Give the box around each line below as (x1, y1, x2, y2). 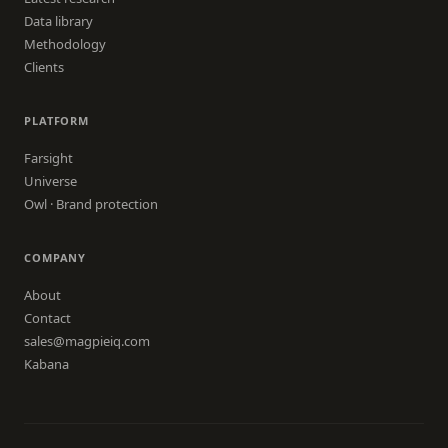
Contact (24, 309, 71, 327)
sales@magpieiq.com (24, 332, 150, 350)
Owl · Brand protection (24, 195, 158, 213)
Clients (24, 58, 64, 76)
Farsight (24, 149, 73, 167)
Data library (24, 12, 93, 30)
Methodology (24, 35, 106, 53)
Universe (24, 172, 77, 190)
